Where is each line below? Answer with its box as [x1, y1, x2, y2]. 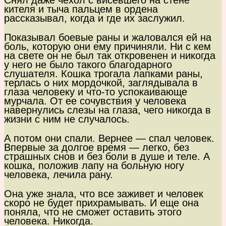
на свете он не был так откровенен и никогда [4, 50, 215, 62]
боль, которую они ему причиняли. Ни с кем [4, 41, 211, 52]
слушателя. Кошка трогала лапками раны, [4, 68, 203, 80]
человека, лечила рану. [4, 169, 113, 181]
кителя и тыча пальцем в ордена [4, 4, 158, 15]
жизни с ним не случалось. [4, 114, 130, 125]
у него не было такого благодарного [4, 59, 172, 71]
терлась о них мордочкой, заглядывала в [4, 77, 198, 89]
